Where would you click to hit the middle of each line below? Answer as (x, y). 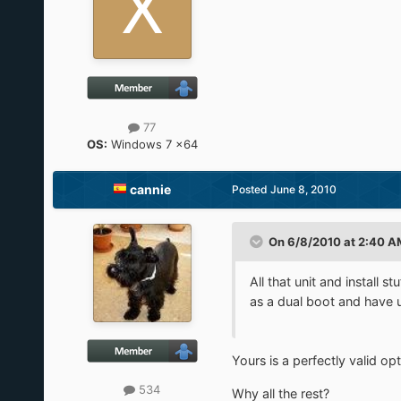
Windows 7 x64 (152, 144)
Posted (251, 189)
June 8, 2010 (303, 189)
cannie (151, 189)
